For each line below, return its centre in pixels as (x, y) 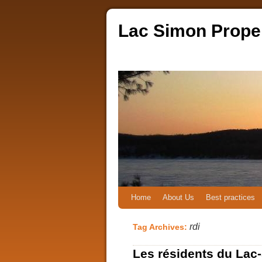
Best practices (230, 197)
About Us (178, 197)
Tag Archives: (161, 227)
